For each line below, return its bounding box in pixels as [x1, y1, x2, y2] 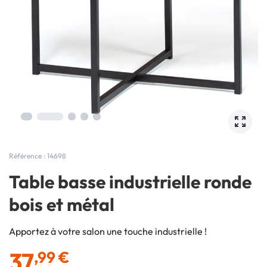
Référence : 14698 [9, 151, 66, 160]
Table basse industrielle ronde [9, 170, 252, 193]
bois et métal [9, 193, 114, 216]
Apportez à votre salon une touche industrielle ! [9, 225, 207, 237]
